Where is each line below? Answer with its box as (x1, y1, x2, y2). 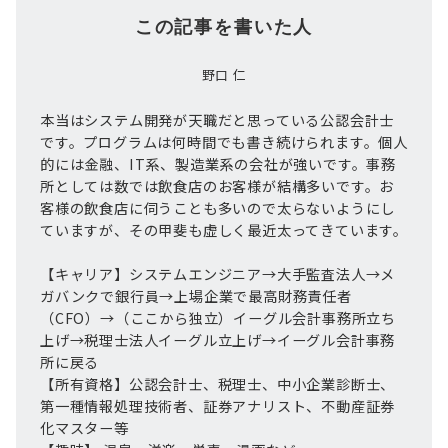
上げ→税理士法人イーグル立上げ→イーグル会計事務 (40, 330, 396, 350)
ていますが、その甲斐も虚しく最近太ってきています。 (40, 220, 409, 240)
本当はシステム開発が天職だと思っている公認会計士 (40, 110, 395, 130)
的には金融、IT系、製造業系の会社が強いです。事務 (40, 154, 396, 174)
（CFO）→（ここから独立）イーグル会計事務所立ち (40, 308, 396, 328)
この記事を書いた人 (134, 15, 314, 37)
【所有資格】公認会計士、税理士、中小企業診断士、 (40, 374, 396, 394)
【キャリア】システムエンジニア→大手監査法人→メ (40, 264, 396, 284)
